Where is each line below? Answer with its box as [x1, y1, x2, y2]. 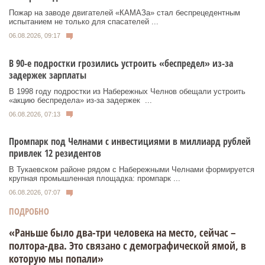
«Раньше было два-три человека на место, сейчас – [9, 225, 236, 240]
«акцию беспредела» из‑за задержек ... [9, 95, 152, 105]
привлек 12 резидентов [9, 147, 101, 160]
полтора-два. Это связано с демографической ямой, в [9, 238, 246, 253]
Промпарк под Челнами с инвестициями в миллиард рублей [9, 135, 251, 148]
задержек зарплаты [9, 68, 86, 82]
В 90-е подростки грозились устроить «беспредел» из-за [9, 56, 233, 70]
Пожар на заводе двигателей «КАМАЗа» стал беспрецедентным [9, 8, 240, 17]
